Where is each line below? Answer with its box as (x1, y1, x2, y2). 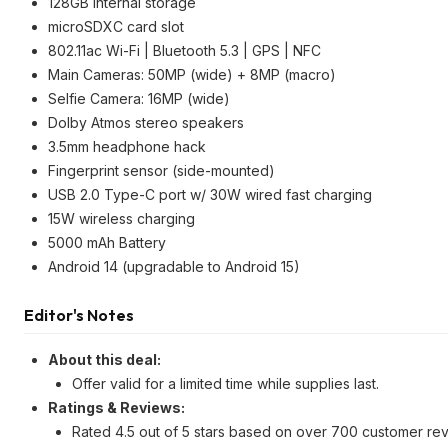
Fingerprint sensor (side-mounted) (48, 162, 275, 179)
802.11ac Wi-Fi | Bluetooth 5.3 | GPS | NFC (48, 42, 321, 59)
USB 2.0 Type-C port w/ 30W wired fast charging (48, 186, 372, 203)
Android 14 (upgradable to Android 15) (48, 258, 300, 275)
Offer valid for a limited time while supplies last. (72, 375, 379, 392)
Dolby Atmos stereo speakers (48, 114, 244, 131)
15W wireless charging (48, 210, 195, 227)
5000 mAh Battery (48, 234, 166, 251)
